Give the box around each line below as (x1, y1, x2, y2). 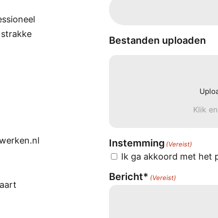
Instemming (109, 137, 165, 149)
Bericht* (109, 171, 148, 182)
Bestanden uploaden (109, 35, 206, 46)
